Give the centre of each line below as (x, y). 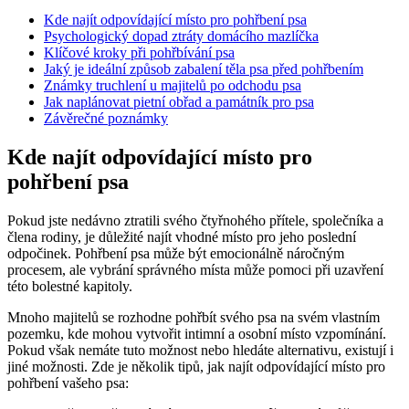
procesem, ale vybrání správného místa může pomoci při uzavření (195, 269)
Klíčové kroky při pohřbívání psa (139, 53)
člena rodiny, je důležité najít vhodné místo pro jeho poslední (182, 236)
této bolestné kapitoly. (70, 286)
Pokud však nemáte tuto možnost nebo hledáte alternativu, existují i (200, 350)
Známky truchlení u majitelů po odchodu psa (173, 86)
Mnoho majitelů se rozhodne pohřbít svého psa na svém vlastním (194, 317)
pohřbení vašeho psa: (68, 383)
